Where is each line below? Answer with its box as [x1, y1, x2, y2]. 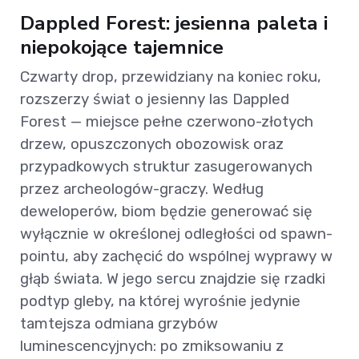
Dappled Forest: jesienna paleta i [20, 10, 328, 38]
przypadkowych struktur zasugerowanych [20, 157, 313, 176]
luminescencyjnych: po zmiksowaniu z [20, 337, 284, 356]
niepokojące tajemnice [20, 34, 224, 62]
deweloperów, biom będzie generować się [20, 202, 313, 221]
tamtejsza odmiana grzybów [20, 314, 218, 333]
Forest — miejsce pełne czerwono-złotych [20, 112, 313, 131]
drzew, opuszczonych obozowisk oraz [20, 135, 284, 154]
